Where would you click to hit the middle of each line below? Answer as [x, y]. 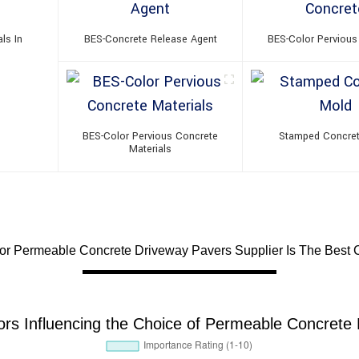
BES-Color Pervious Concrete [151, 137]
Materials [151, 149]
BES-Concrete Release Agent [150, 40]
